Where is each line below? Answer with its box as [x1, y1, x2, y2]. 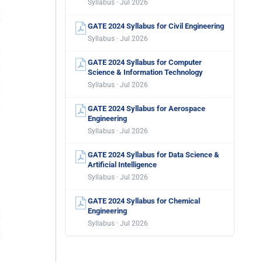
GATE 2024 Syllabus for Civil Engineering [88, 22, 224, 30]
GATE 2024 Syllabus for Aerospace [88, 104, 205, 113]
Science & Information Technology [88, 68, 203, 77]
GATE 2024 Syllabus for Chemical [88, 196, 200, 205]
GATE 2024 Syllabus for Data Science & [88, 150, 219, 159]
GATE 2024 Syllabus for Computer [88, 58, 202, 67]
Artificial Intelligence [88, 160, 157, 169]
